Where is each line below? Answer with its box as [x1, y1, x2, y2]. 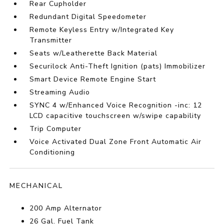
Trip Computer [29, 124, 82, 134]
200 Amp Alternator [29, 203, 102, 213]
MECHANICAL [9, 181, 63, 191]
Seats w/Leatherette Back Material [29, 48, 158, 58]
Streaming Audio [29, 87, 90, 97]
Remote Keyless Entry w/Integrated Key [29, 25, 174, 35]
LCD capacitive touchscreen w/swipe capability [29, 111, 201, 121]
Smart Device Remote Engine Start [29, 74, 156, 84]
